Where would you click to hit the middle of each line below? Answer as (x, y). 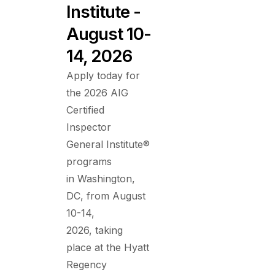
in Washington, (101, 178)
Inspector (89, 127)
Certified (86, 110)
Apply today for (103, 75)
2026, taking (95, 230)
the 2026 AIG (98, 92)
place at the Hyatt (108, 247)
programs (89, 161)
